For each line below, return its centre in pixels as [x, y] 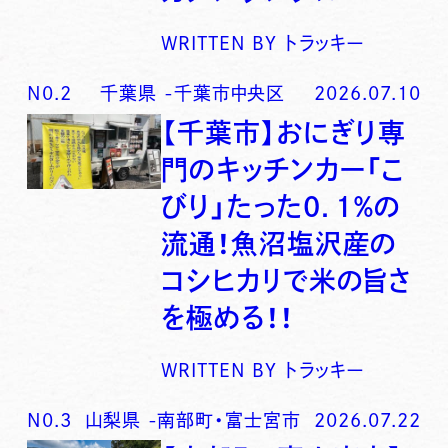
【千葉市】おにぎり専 [284, 132]
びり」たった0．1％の [281, 206]
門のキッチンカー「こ [283, 169]
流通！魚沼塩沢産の [279, 243]
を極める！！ [227, 317]
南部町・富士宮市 [229, 419]
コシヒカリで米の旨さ [287, 280]
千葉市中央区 [229, 93]
